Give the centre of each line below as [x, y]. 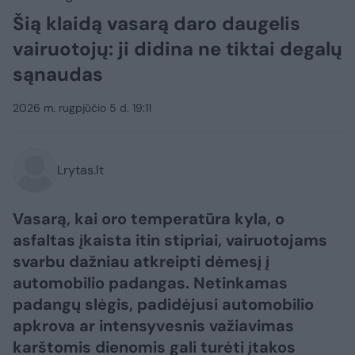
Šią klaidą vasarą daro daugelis [157, 23]
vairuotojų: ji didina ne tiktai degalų [177, 48]
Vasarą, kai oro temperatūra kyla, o [149, 218]
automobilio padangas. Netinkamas [150, 282]
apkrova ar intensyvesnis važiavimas [153, 325]
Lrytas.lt [80, 170]
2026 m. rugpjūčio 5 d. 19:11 [82, 107]
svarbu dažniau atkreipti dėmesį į [141, 261]
